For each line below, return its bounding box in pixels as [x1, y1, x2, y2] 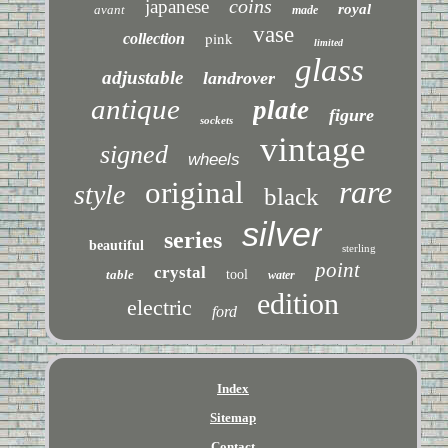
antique [91, 92, 181, 125]
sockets [200, 113, 234, 126]
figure [329, 104, 375, 125]
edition [256, 286, 339, 320]
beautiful [89, 237, 145, 253]
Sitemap [209, 409, 256, 425]
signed [99, 139, 168, 169]
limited [313, 36, 343, 48]
